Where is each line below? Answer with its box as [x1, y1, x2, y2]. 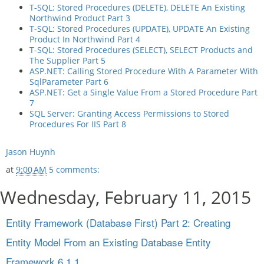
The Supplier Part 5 [29, 55, 105, 66]
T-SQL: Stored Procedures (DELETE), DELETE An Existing [29, 2, 245, 13]
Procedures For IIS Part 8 [29, 118, 126, 130]
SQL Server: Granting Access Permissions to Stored [29, 108, 229, 119]
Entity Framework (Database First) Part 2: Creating [6, 215, 230, 230]
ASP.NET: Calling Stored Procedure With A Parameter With [29, 65, 258, 77]
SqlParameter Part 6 [29, 76, 108, 87]
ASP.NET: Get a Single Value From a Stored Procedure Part [29, 87, 258, 98]
